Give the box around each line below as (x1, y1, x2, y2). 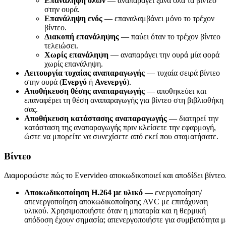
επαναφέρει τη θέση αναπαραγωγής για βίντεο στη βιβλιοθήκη (24, 95, 223, 104)
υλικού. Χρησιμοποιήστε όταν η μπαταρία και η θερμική (24, 206, 206, 215)
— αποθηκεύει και (145, 86, 206, 95)
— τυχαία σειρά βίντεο (145, 68, 220, 77)
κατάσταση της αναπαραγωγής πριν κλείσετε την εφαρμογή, (24, 123, 216, 132)
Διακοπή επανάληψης (44, 32, 119, 41)
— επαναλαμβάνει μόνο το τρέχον (102, 14, 214, 23)
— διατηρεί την (167, 114, 218, 123)
